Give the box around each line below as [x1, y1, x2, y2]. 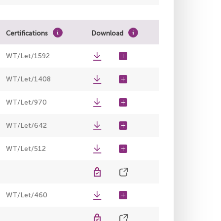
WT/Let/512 [6, 145, 46, 153]
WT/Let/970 [6, 98, 47, 107]
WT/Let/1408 [6, 75, 51, 84]
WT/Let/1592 [6, 52, 50, 61]
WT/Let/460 [6, 191, 47, 200]
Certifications [6, 30, 48, 37]
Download [92, 30, 123, 37]
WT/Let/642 [6, 121, 47, 130]
